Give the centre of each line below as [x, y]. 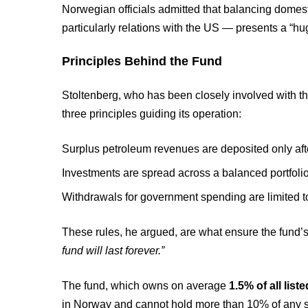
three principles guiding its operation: [152, 114]
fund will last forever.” [113, 251]
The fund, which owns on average [146, 286]
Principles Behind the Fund [142, 61]
